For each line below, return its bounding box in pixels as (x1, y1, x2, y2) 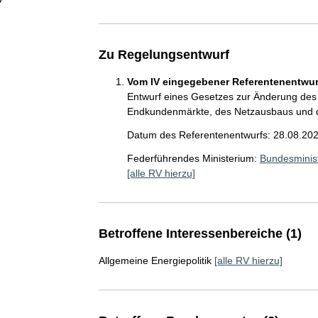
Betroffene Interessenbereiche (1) (98, 226, 302, 241)
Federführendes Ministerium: (126, 152, 257, 164)
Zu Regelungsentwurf (98, 47, 229, 62)
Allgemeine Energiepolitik (98, 254, 212, 266)
